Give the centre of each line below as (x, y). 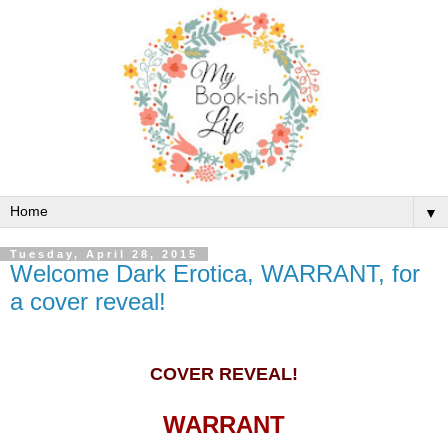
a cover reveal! (88, 301)
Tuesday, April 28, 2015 (104, 253)
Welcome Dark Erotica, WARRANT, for (215, 273)
